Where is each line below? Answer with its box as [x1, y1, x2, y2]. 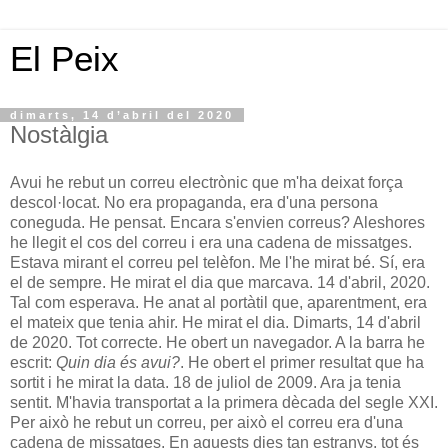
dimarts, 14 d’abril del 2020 [10, 109, 234, 121]
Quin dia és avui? [56, 353, 180, 371]
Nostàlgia [10, 121, 108, 148]
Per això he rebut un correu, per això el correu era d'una [10, 413, 403, 431]
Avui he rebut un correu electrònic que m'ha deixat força [10, 173, 403, 191]
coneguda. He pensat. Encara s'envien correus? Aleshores [10, 213, 425, 231]
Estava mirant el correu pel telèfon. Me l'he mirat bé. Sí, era [10, 253, 425, 271]
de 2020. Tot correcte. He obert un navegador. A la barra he [10, 333, 425, 351]
